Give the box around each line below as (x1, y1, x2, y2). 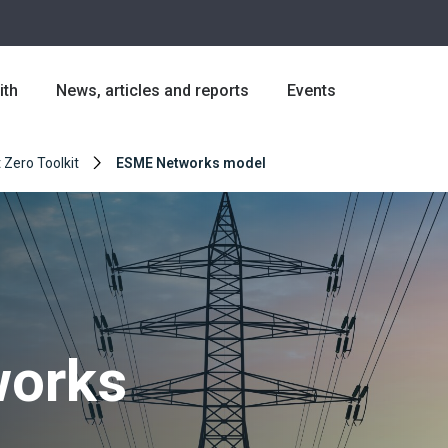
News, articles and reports (56, 81, 249, 100)
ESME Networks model (115, 155, 266, 171)
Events (286, 81, 336, 100)
